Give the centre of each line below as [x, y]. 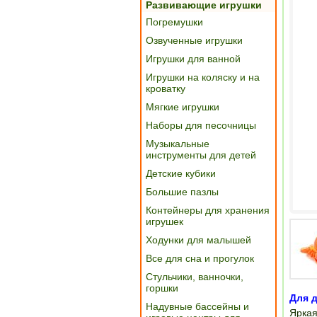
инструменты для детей [201, 155]
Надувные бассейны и [197, 306]
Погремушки [174, 22]
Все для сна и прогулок [200, 258]
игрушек [165, 221]
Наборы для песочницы [201, 125]
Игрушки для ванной [193, 59]
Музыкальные [178, 144]
